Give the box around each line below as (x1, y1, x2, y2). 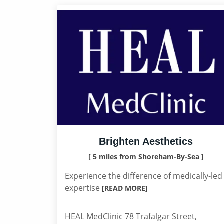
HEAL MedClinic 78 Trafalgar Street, (65, 211, 197, 222)
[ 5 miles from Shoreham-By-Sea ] (88, 152, 204, 161)
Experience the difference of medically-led (65, 170, 222, 181)
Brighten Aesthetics (99, 136, 193, 147)
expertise (65, 182, 102, 193)
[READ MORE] (102, 183, 148, 193)
